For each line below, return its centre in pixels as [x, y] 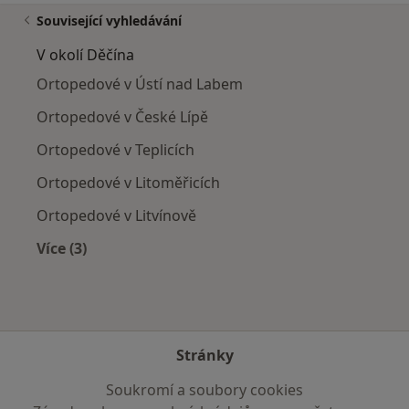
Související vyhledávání [109, 21]
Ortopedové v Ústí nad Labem [140, 84]
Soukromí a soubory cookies [204, 390]
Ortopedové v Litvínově [116, 216]
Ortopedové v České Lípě [122, 117]
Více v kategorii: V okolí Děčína [172, 270]
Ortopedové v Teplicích [115, 150]
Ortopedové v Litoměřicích [128, 183]
